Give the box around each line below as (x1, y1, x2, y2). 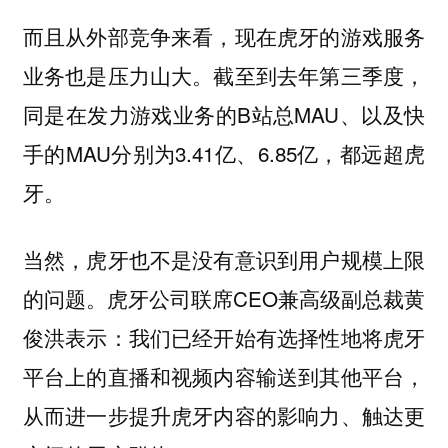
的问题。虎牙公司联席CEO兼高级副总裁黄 (22, 282, 426, 313)
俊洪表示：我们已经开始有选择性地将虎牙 (22, 321, 426, 352)
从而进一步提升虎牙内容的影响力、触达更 (22, 399, 426, 430)
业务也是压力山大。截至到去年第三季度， (22, 59, 426, 90)
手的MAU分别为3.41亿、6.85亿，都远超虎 (22, 137, 426, 168)
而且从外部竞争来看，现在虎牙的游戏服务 (22, 20, 426, 51)
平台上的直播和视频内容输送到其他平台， (22, 360, 426, 391)
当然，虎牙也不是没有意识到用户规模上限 (22, 243, 426, 274)
